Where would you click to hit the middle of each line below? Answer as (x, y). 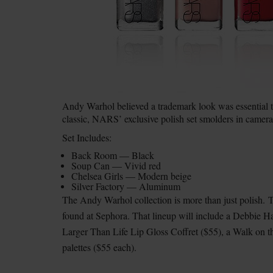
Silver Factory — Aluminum (126, 186)
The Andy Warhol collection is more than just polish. (165, 200)
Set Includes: (87, 137)
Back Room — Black (113, 155)
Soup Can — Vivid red (116, 165)
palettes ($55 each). (99, 247)
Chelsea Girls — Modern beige (131, 176)
